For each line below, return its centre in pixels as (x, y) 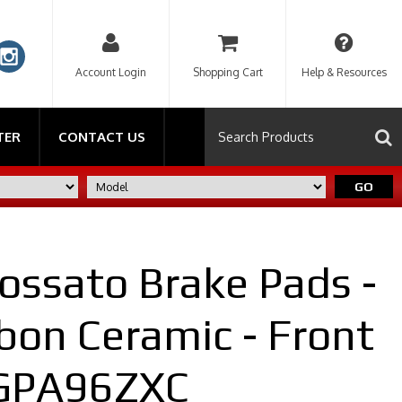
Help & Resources (344, 72)
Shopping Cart (227, 72)
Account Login (111, 72)
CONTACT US (102, 137)
